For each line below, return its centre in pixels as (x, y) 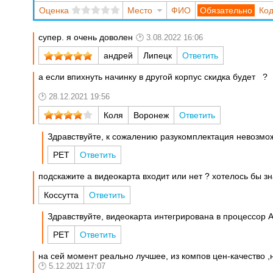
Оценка (54, 10)
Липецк (158, 56)
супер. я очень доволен (86, 37)
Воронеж (151, 115)
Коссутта (62, 195)
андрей (119, 56)
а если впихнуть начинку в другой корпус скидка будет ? (153, 77)
